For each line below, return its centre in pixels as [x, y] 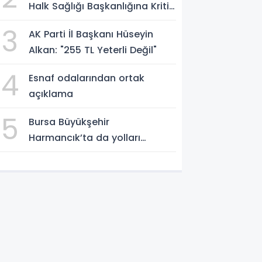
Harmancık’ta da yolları [85, 137]
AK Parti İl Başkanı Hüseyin [91, 34]
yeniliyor [49, 153]
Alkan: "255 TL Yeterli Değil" [93, 50]
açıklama [51, 94]
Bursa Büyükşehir [69, 122]
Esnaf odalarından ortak [87, 78]
